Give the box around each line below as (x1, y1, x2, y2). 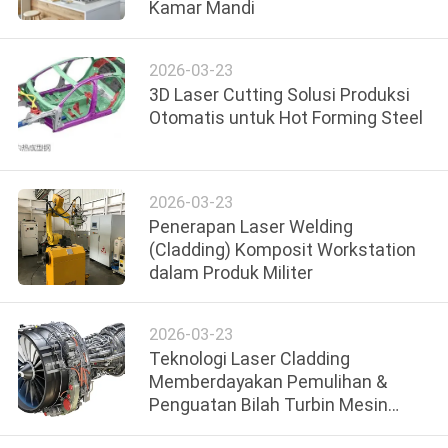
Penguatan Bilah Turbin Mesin (149, 394, 389, 416)
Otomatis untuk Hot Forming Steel (149, 106, 424, 128)
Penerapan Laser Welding (149, 216, 354, 237)
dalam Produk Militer (149, 262, 314, 283)
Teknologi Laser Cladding (149, 348, 351, 370)
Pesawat (149, 417, 221, 439)
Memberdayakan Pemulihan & (149, 371, 388, 393)
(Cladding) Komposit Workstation (149, 239, 417, 260)
